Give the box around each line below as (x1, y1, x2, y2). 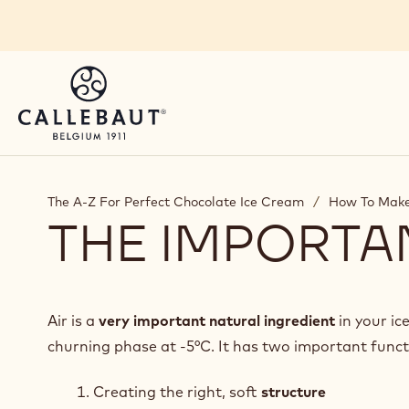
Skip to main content (20, 12, 188, 33)
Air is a (47, 311, 95, 330)
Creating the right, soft (93, 383, 261, 401)
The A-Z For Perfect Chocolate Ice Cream (47, 194, 304, 210)
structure (261, 383, 326, 401)
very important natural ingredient (95, 311, 339, 330)
